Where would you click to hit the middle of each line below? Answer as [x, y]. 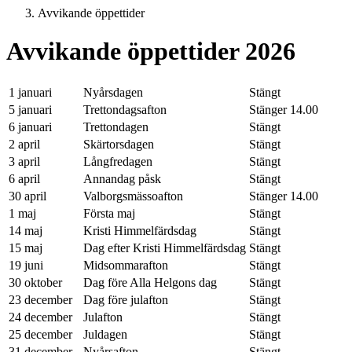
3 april [24, 161]
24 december [40, 317]
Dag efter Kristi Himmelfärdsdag [165, 247]
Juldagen [105, 334]
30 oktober [35, 282]
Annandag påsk [122, 178]
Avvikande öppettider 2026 [151, 51]
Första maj [109, 213]
